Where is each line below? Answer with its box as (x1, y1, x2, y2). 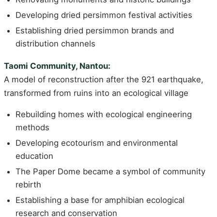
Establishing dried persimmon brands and (15, 25, 174, 35)
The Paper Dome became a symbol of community (15, 166, 205, 176)
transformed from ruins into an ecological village (4, 88, 188, 98)
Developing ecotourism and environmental (15, 138, 178, 148)
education (15, 151, 53, 161)
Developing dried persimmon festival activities (15, 10, 192, 20)
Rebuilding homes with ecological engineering (15, 109, 192, 120)
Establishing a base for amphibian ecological (15, 195, 185, 205)
